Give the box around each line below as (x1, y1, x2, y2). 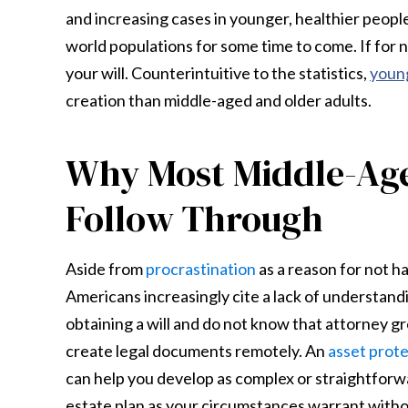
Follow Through (66, 194, 331, 243)
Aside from (66, 259, 146, 279)
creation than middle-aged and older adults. (66, 90, 374, 110)
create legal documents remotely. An (66, 341, 328, 361)
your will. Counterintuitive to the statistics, (66, 63, 370, 83)
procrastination (146, 259, 256, 279)
